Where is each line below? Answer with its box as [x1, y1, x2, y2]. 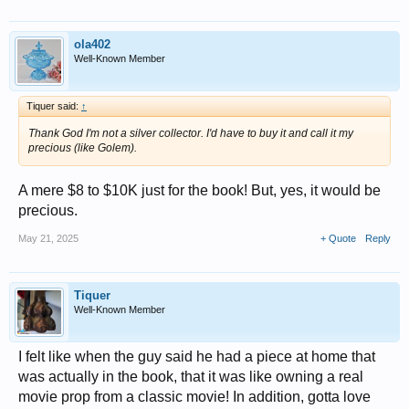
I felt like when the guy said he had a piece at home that [18, 349, 375, 364]
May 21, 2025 [18, 233, 79, 244]
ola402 [74, 37, 110, 51]
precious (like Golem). [28, 142, 137, 154]
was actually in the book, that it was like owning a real [18, 369, 363, 384]
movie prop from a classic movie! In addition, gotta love [18, 389, 371, 404]
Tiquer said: [26, 100, 81, 111]
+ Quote [320, 233, 356, 244]
